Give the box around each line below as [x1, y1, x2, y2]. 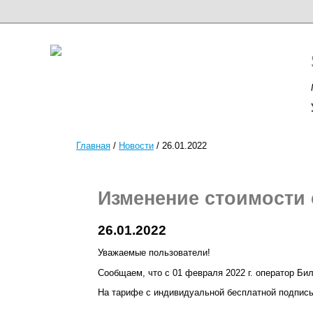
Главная [76, 140, 110, 151]
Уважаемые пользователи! [97, 247, 210, 259]
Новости [119, 140, 154, 151]
